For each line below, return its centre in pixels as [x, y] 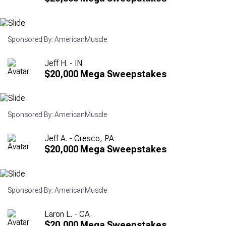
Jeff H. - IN [63, 63]
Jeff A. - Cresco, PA [79, 139]
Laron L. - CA [67, 214]
